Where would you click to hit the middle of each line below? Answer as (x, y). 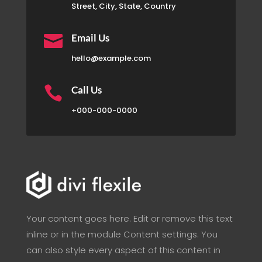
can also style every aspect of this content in (123, 250)
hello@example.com (111, 58)
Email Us (90, 37)
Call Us (86, 89)
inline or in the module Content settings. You (122, 235)
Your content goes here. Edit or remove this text (129, 219)
